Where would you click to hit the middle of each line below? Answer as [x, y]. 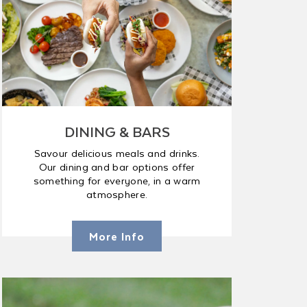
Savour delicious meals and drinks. [117, 153]
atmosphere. [117, 194]
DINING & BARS [117, 131]
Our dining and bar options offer [117, 167]
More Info [117, 236]
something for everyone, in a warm [117, 180]
